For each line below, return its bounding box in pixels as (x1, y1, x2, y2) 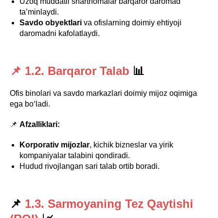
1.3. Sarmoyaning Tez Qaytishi (21, 197, 193, 210)
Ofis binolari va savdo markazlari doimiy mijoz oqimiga (10, 89, 197, 97)
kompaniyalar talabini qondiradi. (19, 151, 130, 160)
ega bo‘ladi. (10, 100, 50, 108)
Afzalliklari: (19, 120, 60, 128)
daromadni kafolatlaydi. (19, 29, 100, 37)
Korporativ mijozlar (19, 141, 90, 149)
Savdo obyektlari (19, 18, 82, 27)
